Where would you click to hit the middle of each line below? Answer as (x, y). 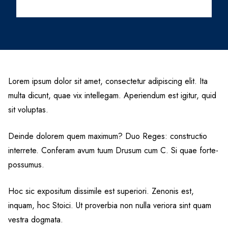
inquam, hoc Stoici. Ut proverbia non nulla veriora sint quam (110, 205)
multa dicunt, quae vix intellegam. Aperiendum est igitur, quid (112, 95)
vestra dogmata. (36, 220)
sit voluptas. (28, 110)
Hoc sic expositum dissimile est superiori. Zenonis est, (101, 191)
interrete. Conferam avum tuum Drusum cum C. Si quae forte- (113, 150)
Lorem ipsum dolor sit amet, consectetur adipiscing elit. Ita (108, 81)
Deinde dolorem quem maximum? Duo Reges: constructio (108, 136)
